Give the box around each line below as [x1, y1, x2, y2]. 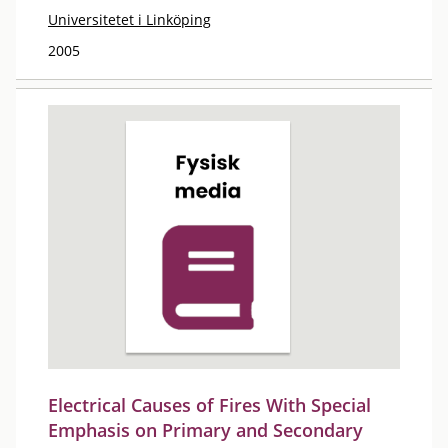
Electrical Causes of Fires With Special [48, 392, 371, 417]
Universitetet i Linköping [48, 9, 211, 29]
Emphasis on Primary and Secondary [48, 417, 363, 442]
